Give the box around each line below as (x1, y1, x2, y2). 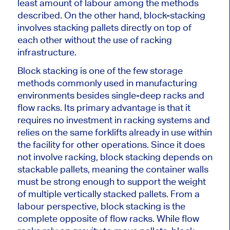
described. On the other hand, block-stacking (17, 9, 205, 21)
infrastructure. (17, 46, 76, 57)
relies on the (17, 126, 70, 138)
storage (149, 65, 183, 76)
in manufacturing (124, 77, 197, 88)
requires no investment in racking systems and (17, 114, 210, 125)
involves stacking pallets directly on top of (17, 22, 191, 33)
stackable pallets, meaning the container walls (17, 163, 208, 175)
